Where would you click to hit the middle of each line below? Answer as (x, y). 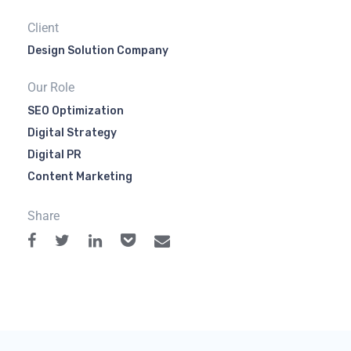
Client (43, 28)
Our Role (51, 87)
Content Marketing (80, 177)
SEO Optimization (76, 111)
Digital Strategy (72, 133)
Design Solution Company (98, 51)
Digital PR (54, 155)
